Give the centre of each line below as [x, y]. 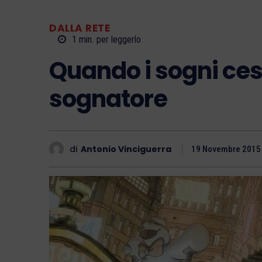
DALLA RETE [80, 28]
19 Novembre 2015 [226, 149]
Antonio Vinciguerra [126, 149]
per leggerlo [119, 40]
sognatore [108, 99]
